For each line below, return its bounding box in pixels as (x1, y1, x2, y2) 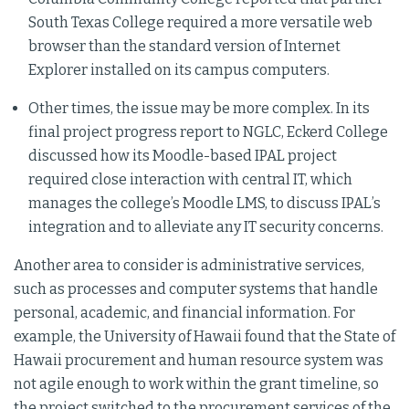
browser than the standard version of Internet (28, 37, 341, 55)
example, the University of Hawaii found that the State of (14, 328, 395, 345)
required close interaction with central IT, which (28, 171, 352, 188)
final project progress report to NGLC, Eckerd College (28, 123, 388, 141)
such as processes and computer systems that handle (14, 280, 378, 298)
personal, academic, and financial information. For (14, 304, 355, 321)
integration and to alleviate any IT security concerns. (28, 218, 383, 236)
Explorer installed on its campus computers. (28, 61, 330, 79)
